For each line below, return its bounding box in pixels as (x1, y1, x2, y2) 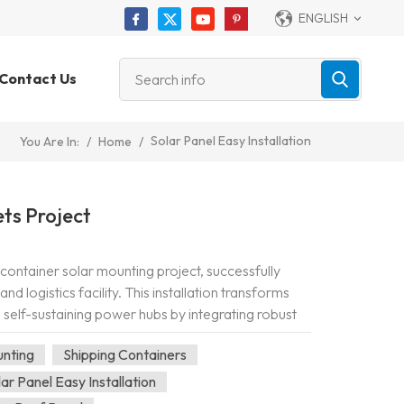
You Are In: (19, 133, 79, 151)
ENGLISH (298, 10, 348, 26)
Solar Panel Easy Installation (150, 132, 311, 149)
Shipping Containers (63, 344, 188, 363)
